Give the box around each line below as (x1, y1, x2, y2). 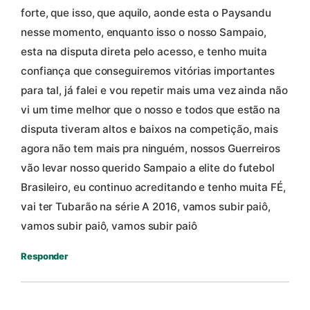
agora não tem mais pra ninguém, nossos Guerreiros (21, 142, 281, 156)
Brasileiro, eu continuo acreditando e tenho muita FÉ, (21, 181, 286, 194)
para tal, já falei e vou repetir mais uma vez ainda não (21, 84, 288, 98)
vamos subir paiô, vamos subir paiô (21, 219, 197, 233)
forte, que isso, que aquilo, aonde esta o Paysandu (21, 6, 271, 20)
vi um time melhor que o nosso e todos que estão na (21, 103, 280, 117)
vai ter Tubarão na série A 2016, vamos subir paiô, (21, 200, 271, 214)
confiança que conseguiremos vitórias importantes (21, 64, 275, 78)
